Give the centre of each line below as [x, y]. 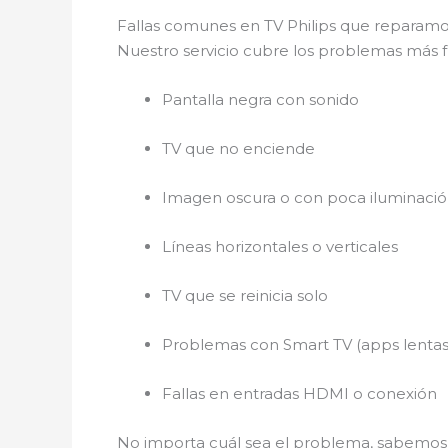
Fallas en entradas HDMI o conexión [299, 393]
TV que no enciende [238, 148]
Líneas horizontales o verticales [280, 246]
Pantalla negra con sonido [260, 99]
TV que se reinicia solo [245, 295]
